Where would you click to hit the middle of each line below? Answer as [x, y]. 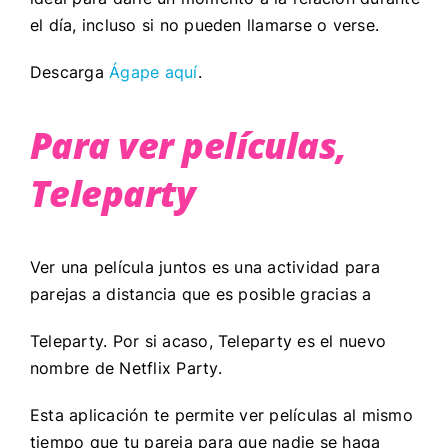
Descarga [69, 71]
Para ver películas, [188, 145]
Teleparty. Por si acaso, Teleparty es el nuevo [208, 340]
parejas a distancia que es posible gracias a [200, 293]
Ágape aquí [153, 71]
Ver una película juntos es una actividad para [204, 266]
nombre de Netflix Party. [128, 367]
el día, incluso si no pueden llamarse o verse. [207, 24]
